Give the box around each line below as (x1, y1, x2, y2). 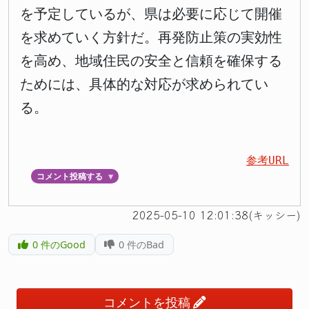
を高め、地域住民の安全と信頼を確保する (20, 52, 282, 70)
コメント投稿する (36, 171, 103, 181)
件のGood (37, 237, 86, 251)
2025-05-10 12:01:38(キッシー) (132, 206, 301, 223)
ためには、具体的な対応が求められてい (20, 76, 268, 93)
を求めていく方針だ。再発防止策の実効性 (20, 29, 282, 46)
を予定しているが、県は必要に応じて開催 (20, 6, 282, 23)
